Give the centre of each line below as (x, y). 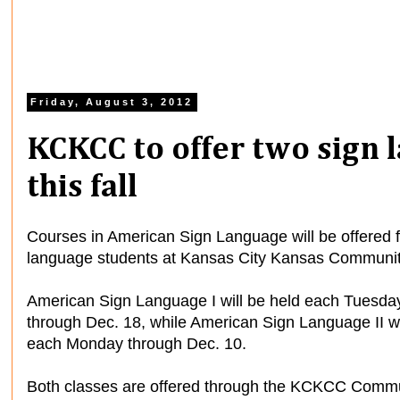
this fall (82, 188)
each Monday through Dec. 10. (137, 343)
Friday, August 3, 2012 (112, 102)
